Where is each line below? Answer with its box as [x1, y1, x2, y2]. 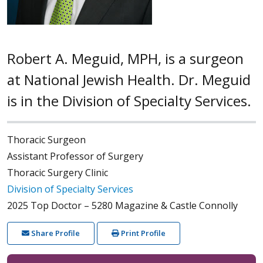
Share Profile [29, 227, 80, 238]
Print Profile [120, 227, 166, 238]
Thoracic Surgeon [7, 133, 86, 146]
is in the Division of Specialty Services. [7, 90, 251, 110]
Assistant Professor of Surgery [7, 149, 143, 163]
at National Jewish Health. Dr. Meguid [7, 69, 251, 89]
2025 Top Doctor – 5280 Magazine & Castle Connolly [7, 198, 238, 212]
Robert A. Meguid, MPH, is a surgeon [7, 48, 244, 68]
